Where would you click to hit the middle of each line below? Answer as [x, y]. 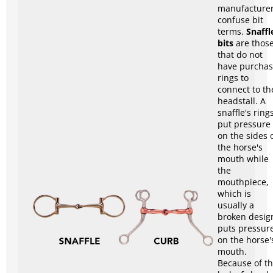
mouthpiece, [243, 182]
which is [234, 194]
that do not [240, 55]
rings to [233, 78]
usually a [236, 205]
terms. [232, 32]
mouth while [243, 159]
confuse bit [240, 20]
